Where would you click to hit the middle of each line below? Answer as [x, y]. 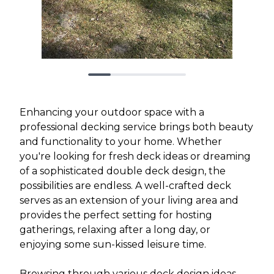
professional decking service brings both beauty [136, 127]
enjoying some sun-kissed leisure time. [113, 244]
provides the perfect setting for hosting [116, 215]
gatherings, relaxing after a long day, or [115, 229]
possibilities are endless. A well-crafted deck [125, 185]
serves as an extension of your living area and [129, 200]
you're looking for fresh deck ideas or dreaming [135, 156]
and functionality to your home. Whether [121, 141]
